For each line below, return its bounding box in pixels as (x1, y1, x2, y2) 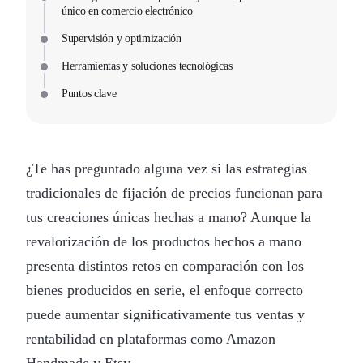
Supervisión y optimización (62, 32, 181, 45)
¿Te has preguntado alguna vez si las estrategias (26, 160, 307, 177)
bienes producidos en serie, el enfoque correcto (26, 281, 303, 298)
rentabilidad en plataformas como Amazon (26, 330, 275, 347)
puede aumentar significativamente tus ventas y (26, 305, 305, 322)
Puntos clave (62, 87, 117, 100)
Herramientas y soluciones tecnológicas (62, 59, 233, 72)
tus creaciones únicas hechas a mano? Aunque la (26, 208, 311, 225)
